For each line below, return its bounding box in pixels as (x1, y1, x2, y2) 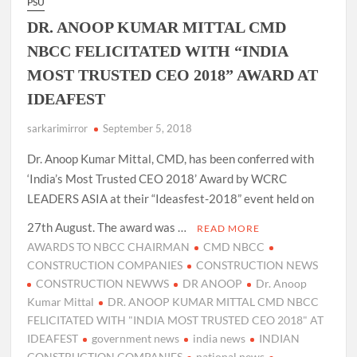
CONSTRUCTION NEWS (196, 258, 319, 272)
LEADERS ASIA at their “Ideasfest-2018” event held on (27, 191, 315, 206)
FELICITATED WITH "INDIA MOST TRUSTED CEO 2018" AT (27, 313, 324, 327)
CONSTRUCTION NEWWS (36, 277, 170, 290)
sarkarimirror (27, 122, 88, 135)
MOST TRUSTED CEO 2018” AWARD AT (27, 66, 319, 84)
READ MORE (197, 222, 261, 234)
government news (92, 331, 180, 345)
